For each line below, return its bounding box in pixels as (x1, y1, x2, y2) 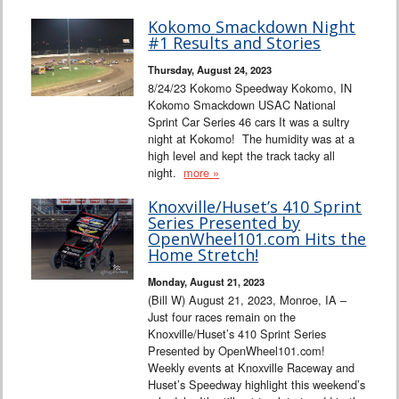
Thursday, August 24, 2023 (148, 62, 273, 77)
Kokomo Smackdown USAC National (148, 96, 337, 114)
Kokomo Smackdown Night (148, 16, 356, 38)
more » (183, 164, 220, 182)
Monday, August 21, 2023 (148, 274, 265, 289)
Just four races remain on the (148, 308, 297, 326)
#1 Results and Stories (148, 32, 322, 54)
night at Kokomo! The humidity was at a (148, 130, 355, 148)
